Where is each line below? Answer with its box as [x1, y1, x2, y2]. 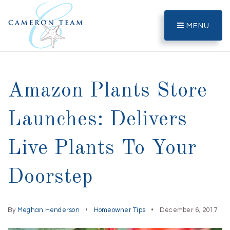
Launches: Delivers [8, 110, 187, 130]
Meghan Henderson [17, 206, 80, 214]
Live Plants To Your [8, 139, 197, 159]
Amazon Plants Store [8, 81, 207, 102]
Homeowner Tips [93, 206, 145, 214]
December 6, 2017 [158, 206, 217, 214]
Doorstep [8, 167, 93, 188]
